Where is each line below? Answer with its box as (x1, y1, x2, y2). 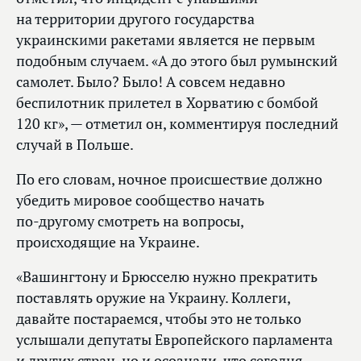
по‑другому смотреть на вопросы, (16, 211, 243, 230)
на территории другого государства (16, 9, 255, 28)
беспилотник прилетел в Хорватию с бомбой (16, 93, 318, 112)
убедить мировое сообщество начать (16, 190, 264, 210)
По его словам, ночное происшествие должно (16, 169, 322, 189)
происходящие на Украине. (16, 232, 200, 251)
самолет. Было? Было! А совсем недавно (16, 72, 285, 91)
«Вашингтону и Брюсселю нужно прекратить (16, 267, 317, 286)
